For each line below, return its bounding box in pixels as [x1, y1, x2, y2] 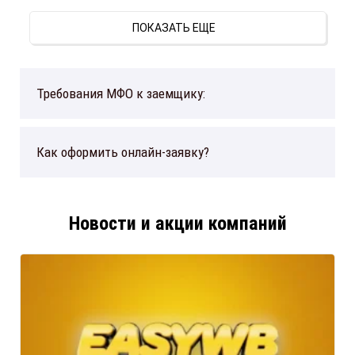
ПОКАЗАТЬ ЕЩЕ [132, 21, 223, 35]
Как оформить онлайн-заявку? [36, 144, 209, 161]
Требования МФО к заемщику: [36, 86, 205, 102]
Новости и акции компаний [68, 212, 287, 235]
